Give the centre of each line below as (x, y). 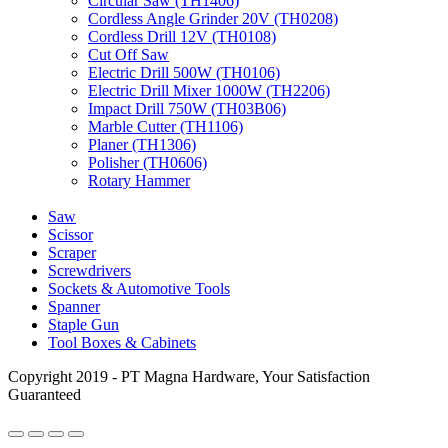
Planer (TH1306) (142, 144)
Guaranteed (44, 395)
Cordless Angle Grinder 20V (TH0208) (213, 18)
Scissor (70, 235)
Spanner (74, 307)
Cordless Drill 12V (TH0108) (182, 36)
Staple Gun (83, 325)
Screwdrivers (89, 271)
